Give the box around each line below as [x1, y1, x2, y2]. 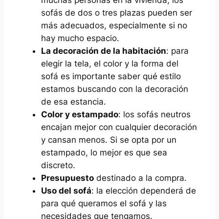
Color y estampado [41, 109, 118, 120]
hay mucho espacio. [41, 33, 119, 44]
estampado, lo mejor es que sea [41, 148, 167, 158]
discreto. [41, 160, 75, 171]
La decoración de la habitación [41, 46, 166, 56]
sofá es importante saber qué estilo [41, 71, 181, 82]
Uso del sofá [41, 186, 91, 196]
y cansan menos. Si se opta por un [41, 135, 176, 145]
